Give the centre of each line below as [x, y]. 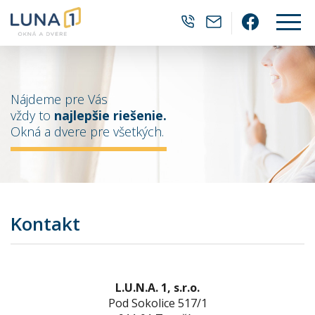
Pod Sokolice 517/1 [157, 303]
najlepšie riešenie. [110, 115]
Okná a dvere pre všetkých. [87, 131]
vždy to [32, 115]
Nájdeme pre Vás [59, 99]
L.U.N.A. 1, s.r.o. [157, 288]
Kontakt [45, 224]
